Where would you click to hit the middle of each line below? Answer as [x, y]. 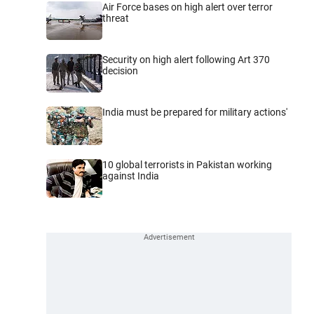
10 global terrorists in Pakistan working [187, 164]
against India [131, 176]
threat [116, 18]
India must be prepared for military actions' [195, 112]
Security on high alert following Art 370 [186, 59]
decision [120, 70]
